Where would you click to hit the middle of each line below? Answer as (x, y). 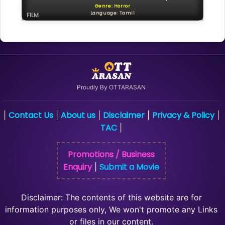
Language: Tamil (113, 13)
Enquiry (78, 167)
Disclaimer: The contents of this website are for (111, 198)
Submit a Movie (129, 167)
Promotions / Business (111, 155)
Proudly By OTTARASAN (111, 87)
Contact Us (31, 116)
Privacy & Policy (183, 116)
